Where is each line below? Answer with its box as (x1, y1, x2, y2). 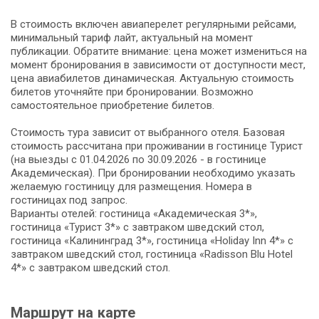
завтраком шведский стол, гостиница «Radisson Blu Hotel (11, 247, 293, 261)
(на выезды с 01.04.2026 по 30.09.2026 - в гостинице (11, 152, 266, 166)
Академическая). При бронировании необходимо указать (11, 166, 296, 179)
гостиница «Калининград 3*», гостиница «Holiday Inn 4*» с (11, 234, 293, 247)
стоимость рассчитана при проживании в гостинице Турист (11, 139, 303, 152)
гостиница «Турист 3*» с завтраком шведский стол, (11, 220, 264, 234)
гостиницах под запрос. (11, 193, 127, 206)
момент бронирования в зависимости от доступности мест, (11, 58, 305, 71)
